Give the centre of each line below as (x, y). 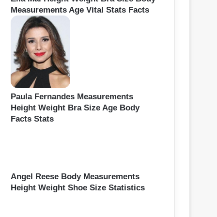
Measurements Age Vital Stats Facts (80, 10)
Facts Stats (32, 119)
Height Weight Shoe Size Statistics (78, 188)
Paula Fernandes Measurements (72, 96)
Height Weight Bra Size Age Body (75, 108)
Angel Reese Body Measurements (75, 177)
